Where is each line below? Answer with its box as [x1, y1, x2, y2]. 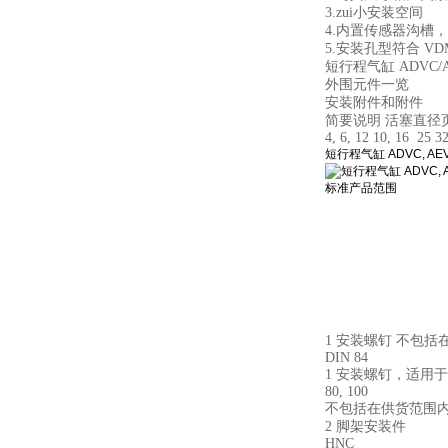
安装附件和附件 [325, 95, 423, 110]
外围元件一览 [325, 77, 409, 92]
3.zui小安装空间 [325, 5, 423, 20]
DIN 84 [325, 350, 368, 365]
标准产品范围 [325, 181, 397, 195]
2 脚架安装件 [325, 419, 406, 434]
